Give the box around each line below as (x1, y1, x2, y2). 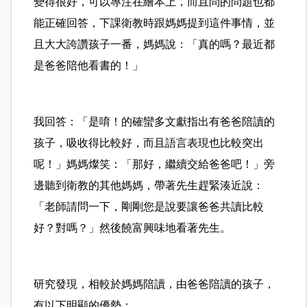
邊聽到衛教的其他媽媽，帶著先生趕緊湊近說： (34, 179, 265, 191)
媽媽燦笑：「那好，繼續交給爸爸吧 (66, 158, 243, 170)
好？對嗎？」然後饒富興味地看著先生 (34, 221, 221, 234)
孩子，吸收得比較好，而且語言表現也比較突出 (34, 136, 265, 149)
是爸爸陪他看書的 (34, 59, 122, 71)
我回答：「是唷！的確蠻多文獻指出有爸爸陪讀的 (34, 115, 275, 127)
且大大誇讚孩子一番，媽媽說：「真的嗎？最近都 (34, 38, 275, 50)
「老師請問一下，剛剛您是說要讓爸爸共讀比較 (34, 200, 265, 212)
